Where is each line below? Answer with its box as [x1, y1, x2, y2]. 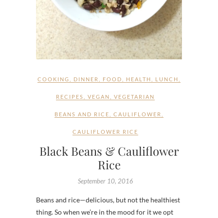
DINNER [73, 76, 99, 83]
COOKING [37, 76, 70, 83]
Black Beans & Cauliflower [39, 143, 179, 159]
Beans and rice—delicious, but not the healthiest [36, 196, 180, 204]
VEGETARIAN [114, 93, 155, 100]
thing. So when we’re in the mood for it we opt [36, 208, 173, 217]
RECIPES [56, 93, 84, 100]
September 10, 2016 [77, 177, 133, 185]
